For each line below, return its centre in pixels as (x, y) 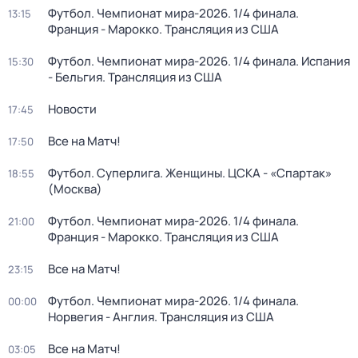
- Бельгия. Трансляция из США (135, 77)
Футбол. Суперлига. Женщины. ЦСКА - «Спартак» (190, 173)
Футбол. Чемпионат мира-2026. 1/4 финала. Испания (199, 61)
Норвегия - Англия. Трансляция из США (161, 317)
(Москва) (75, 189)
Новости (72, 109)
